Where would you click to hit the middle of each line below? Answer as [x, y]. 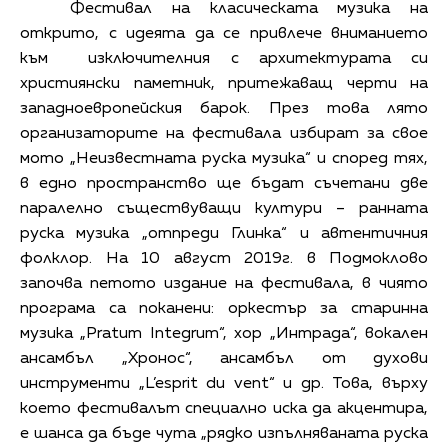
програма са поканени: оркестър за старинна [224, 308]
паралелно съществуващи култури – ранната [224, 208]
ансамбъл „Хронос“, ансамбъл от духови [224, 358]
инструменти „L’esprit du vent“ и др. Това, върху [224, 383]
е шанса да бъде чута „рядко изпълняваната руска [224, 433]
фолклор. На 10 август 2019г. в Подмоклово [224, 258]
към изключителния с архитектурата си [224, 58]
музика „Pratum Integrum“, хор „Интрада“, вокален [224, 333]
